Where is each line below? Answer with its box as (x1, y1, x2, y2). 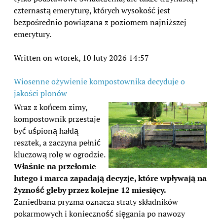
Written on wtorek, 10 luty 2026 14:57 (14, 52, 149, 64)
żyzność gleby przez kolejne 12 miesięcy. (14, 184, 166, 196)
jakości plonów (14, 88, 67, 99)
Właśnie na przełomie (14, 161, 96, 172)
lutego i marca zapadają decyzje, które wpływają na (14, 173, 207, 184)
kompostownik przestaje (14, 113, 100, 125)
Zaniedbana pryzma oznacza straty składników (14, 196, 178, 208)
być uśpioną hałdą (14, 125, 78, 137)
